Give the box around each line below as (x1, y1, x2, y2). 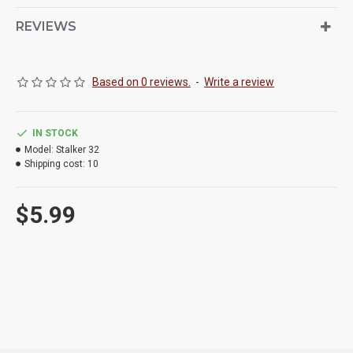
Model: (24, 144, 54, 155)
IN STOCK (32, 128, 78, 139)
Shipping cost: (24, 158, 85, 169)
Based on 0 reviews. (92, 76, 191, 88)
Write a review (204, 76, 274, 88)
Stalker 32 (56, 144, 99, 155)
